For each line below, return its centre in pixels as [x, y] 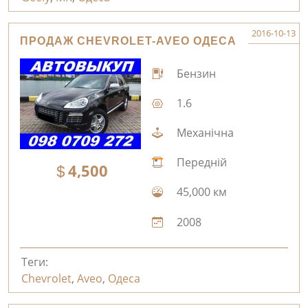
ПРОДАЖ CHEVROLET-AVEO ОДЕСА [128, 41]
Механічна [203, 132]
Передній [200, 163]
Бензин [195, 73]
